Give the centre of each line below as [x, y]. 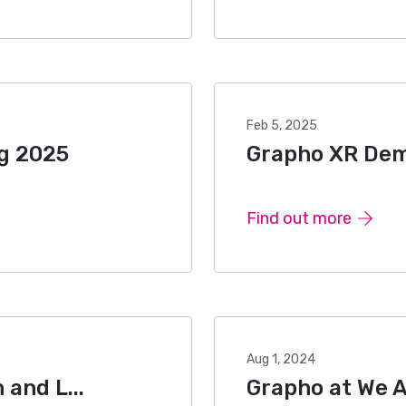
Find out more [299, 218]
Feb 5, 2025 [282, 126]
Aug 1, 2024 [281, 359]
